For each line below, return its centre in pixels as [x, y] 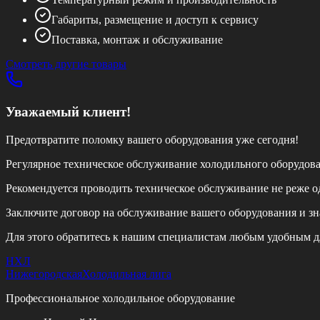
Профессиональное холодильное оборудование [120, 298]
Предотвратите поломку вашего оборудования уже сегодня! [152, 139]
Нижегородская [44, 274]
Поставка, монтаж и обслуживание [137, 40]
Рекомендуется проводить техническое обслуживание [137, 188]
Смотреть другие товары [66, 64]
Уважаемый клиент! [68, 111]
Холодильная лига [127, 274]
